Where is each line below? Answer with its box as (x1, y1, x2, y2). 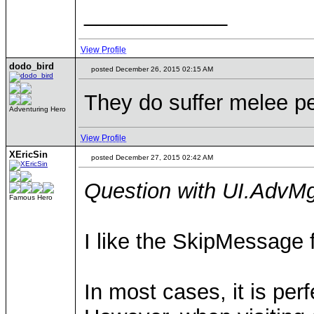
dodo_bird (9, 61, 54, 71)
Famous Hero (9, 193, 53, 201)
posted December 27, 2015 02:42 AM (89, 153, 213, 161)
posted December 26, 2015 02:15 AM (89, 65, 213, 73)
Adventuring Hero (9, 105, 66, 113)
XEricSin (9, 149, 48, 160)
